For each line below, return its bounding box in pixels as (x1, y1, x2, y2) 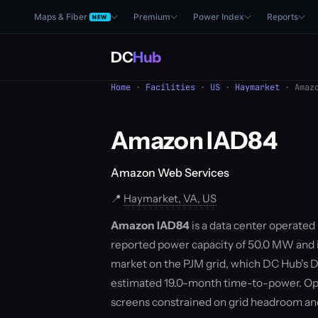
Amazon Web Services (111, 165, 229, 180)
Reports (266, 11, 298, 22)
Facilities (146, 82, 195, 93)
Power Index (192, 11, 244, 22)
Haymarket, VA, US (124, 192, 216, 205)
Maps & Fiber (34, 11, 87, 22)
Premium (133, 11, 170, 22)
